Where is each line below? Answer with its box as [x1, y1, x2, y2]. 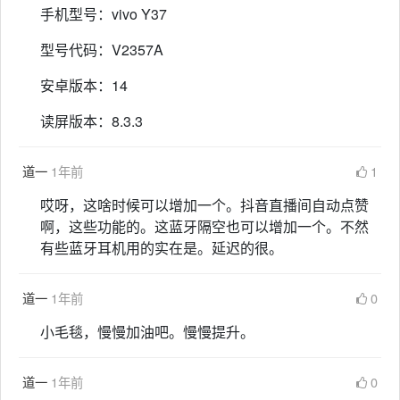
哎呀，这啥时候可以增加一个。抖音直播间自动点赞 [40, 195, 369, 216]
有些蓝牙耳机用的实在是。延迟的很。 [40, 237, 283, 259]
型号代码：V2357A [40, 39, 163, 61]
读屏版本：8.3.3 [40, 111, 143, 132]
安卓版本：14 [40, 75, 128, 96]
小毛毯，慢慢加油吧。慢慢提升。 [40, 321, 254, 343]
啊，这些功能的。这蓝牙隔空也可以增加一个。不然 [40, 216, 369, 237]
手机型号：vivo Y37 [40, 4, 167, 25]
